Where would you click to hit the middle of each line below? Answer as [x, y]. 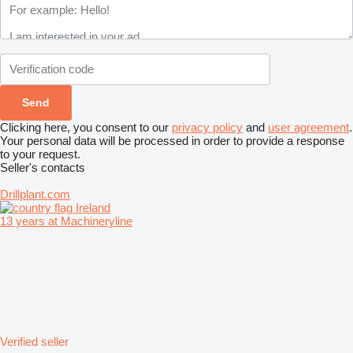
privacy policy [207, 127]
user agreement [308, 127]
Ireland [91, 207]
